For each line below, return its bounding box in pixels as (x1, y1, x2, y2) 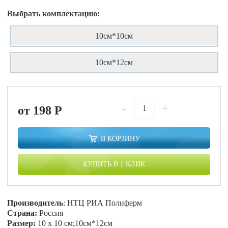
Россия (37, 209, 64, 217)
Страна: (7, 209, 38, 217)
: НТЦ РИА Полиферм (63, 198, 142, 207)
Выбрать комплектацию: (7, 9, 100, 18)
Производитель (7, 198, 64, 207)
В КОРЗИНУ (100, 135, 140, 142)
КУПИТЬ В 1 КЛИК (83, 160, 145, 168)
